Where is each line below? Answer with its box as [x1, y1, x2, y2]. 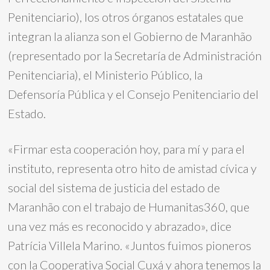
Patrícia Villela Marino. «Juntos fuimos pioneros [8, 238, 252, 253]
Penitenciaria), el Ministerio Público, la [8, 67, 203, 82]
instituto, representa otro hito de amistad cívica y [8, 161, 257, 175]
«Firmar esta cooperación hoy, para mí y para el [8, 142, 245, 156]
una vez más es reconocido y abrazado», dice [8, 219, 232, 233]
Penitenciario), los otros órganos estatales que [8, 10, 244, 24]
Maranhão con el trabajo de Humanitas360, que [8, 199, 250, 214]
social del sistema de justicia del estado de [8, 180, 221, 195]
